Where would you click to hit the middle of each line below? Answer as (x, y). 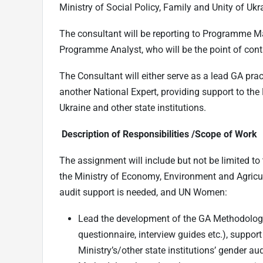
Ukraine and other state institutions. (133, 108)
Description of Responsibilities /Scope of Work (159, 134)
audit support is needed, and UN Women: (144, 193)
